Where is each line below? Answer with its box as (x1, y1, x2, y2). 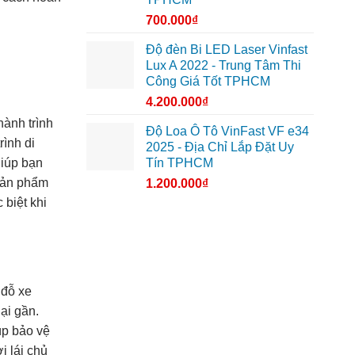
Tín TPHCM (145, 155, 213, 170)
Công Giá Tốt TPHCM (145, 74, 270, 88)
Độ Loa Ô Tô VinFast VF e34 (145, 124, 309, 138)
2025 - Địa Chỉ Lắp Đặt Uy (145, 139, 294, 154)
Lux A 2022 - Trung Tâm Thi (145, 58, 301, 72)
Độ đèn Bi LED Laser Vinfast (145, 42, 307, 56)
